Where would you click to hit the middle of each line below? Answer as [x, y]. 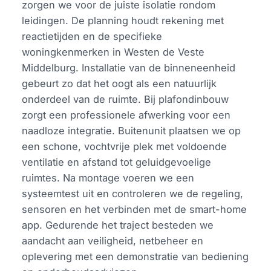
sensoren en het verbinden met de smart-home [135, 210]
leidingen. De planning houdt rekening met [123, 21]
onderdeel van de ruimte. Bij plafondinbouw [126, 100]
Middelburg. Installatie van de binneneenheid [129, 68]
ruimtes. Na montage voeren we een [108, 178]
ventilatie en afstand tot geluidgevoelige [117, 162]
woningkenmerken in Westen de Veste [113, 52]
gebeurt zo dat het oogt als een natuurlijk [119, 84]
